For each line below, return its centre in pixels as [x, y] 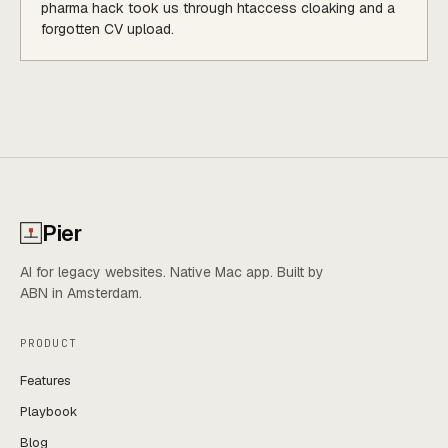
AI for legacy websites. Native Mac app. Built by [172, 271]
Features [45, 380]
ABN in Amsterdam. [81, 292]
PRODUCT [48, 342]
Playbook [49, 411]
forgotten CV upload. [107, 28]
